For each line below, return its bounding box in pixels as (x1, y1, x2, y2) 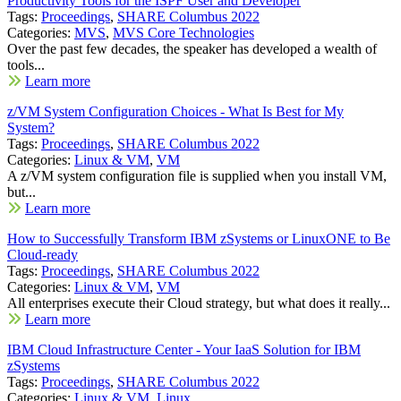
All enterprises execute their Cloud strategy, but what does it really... (7, 294, 390, 311)
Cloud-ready (7, 246, 78, 262)
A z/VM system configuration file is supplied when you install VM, (7, 167, 387, 183)
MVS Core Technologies (113, 24, 254, 40)
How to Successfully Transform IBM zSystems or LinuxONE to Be (7, 230, 390, 246)
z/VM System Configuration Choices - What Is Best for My (7, 103, 344, 119)
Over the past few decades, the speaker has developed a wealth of (7, 40, 377, 56)
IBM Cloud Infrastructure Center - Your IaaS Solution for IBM (7, 341, 361, 357)
